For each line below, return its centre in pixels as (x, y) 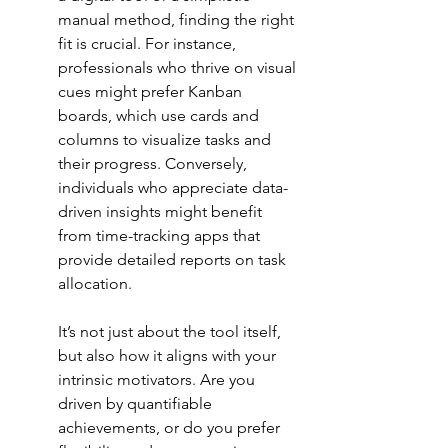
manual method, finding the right (178, 20)
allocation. (95, 284)
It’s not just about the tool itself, (171, 332)
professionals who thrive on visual (179, 68)
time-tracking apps (162, 236)
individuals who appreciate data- (173, 188)
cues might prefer (123, 92)
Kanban (217, 92)
